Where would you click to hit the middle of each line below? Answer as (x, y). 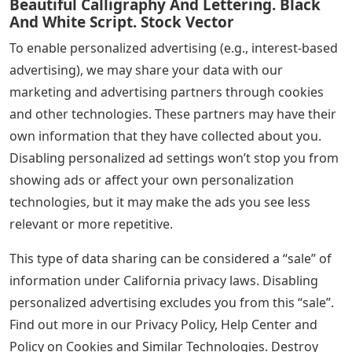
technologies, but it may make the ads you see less (160, 202)
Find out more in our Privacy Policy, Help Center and (163, 325)
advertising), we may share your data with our (146, 70)
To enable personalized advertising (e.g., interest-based (174, 48)
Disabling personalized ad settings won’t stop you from (174, 158)
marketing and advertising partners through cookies (167, 92)
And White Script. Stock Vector (122, 22)
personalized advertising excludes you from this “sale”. (172, 303)
